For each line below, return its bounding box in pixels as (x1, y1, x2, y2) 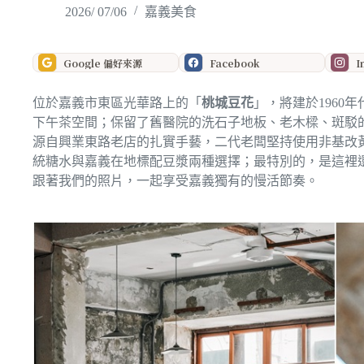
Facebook (210, 55, 260, 70)
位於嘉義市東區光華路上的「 (32, 96, 202, 110)
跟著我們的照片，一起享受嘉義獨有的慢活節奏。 (32, 174, 318, 188)
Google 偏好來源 (63, 55, 142, 70)
